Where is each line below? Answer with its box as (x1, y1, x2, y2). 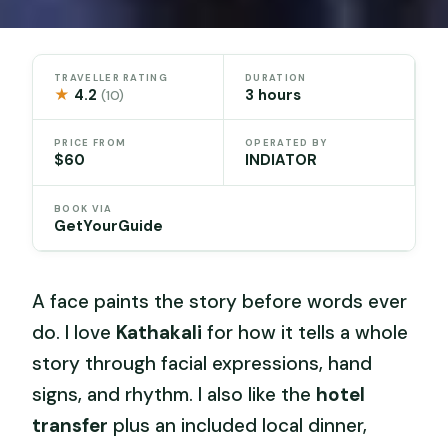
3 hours (245, 84, 301, 105)
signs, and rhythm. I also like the (32, 381, 317, 407)
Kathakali (116, 319, 203, 345)
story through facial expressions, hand (32, 350, 373, 376)
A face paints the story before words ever (32, 288, 408, 314)
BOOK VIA (54, 202, 113, 215)
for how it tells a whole (202, 319, 409, 345)
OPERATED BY (245, 137, 328, 150)
